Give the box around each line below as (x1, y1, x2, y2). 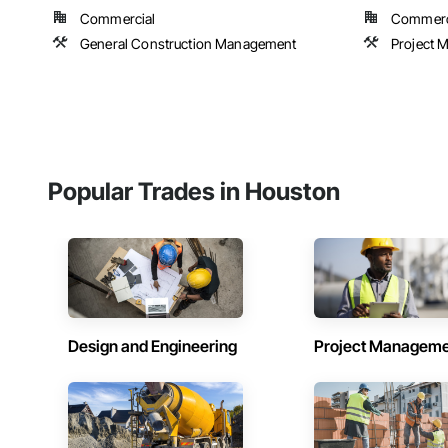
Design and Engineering (68, 336, 237, 357)
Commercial (80, 10, 156, 28)
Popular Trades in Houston (48, 177, 340, 207)
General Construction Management (80, 35, 297, 53)
